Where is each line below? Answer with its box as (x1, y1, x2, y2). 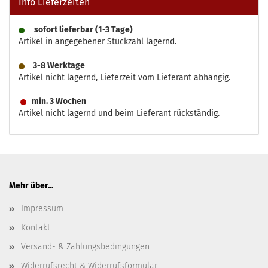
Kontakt (21, 223, 50, 233)
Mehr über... (9, 181, 53, 191)
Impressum (21, 203, 63, 214)
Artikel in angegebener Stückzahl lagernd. (19, 36, 176, 47)
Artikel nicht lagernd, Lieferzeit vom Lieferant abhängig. (19, 72, 230, 83)
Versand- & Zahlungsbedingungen (21, 242, 150, 252)
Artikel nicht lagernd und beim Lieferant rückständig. (19, 108, 220, 119)
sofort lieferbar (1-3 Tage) (34, 25, 135, 35)
